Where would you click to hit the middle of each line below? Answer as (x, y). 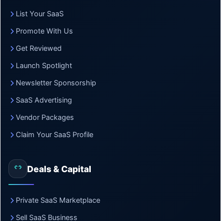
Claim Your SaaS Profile (55, 135)
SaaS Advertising (44, 100)
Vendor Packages (45, 117)
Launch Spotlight (44, 66)
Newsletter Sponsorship (56, 83)
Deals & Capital (59, 169)
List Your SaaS (40, 14)
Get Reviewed (39, 48)
